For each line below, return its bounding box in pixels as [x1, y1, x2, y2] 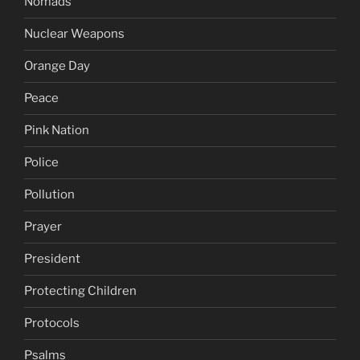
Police [24, 155, 59, 170]
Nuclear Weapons [24, 27, 125, 42]
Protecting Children [24, 284, 137, 299]
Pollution [24, 187, 75, 202]
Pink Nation [24, 123, 89, 138]
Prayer [24, 219, 62, 235]
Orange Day [24, 59, 90, 74]
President [24, 252, 80, 267]
